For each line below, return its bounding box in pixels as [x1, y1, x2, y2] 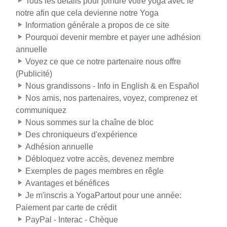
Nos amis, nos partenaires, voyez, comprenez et [25, 94, 197, 103]
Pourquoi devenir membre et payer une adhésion [25, 33, 201, 42]
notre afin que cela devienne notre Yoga [16, 9, 159, 18]
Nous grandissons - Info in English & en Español [25, 82, 199, 91]
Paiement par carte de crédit [16, 203, 117, 212]
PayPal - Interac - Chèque [25, 215, 118, 224]
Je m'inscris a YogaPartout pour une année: [25, 191, 181, 200]
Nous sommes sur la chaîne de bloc [25, 118, 154, 127]
